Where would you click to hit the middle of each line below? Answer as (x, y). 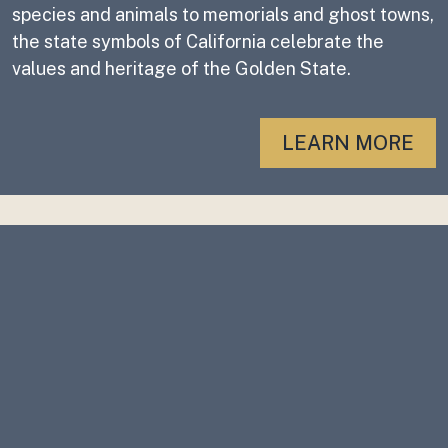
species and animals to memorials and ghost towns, (223, 14)
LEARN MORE (348, 143)
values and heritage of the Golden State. (181, 68)
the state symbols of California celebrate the (198, 41)
